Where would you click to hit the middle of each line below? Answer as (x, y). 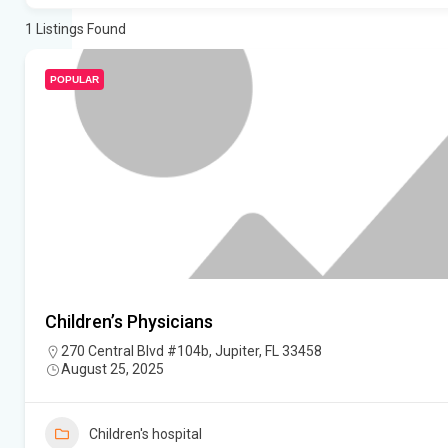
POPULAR (74, 80)
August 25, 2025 (112, 369)
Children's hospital (145, 434)
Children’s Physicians (129, 322)
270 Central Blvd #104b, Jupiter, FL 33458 (191, 351)
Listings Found (79, 29)
